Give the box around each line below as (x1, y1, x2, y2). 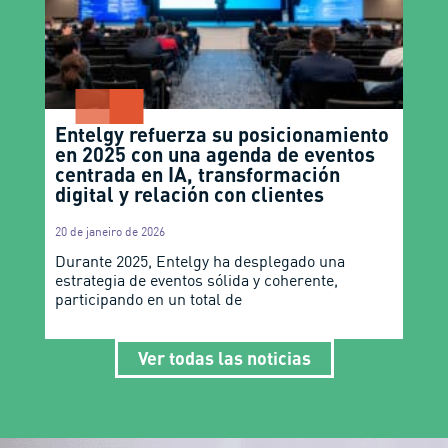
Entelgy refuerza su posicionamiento (54, 121, 389, 146)
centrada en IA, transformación (54, 161, 340, 186)
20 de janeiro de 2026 (54, 223, 165, 239)
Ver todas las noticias (137, 346, 311, 369)
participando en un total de (54, 288, 242, 309)
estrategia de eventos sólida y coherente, (54, 269, 338, 290)
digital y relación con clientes (54, 181, 329, 206)
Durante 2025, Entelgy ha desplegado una (54, 250, 345, 271)
